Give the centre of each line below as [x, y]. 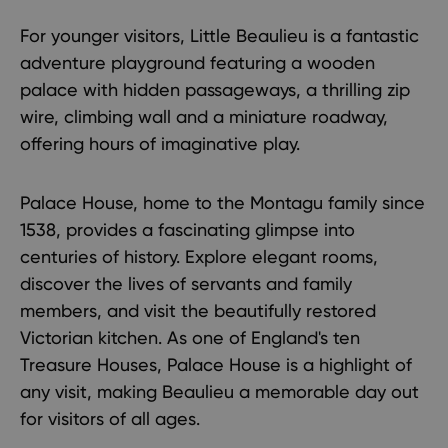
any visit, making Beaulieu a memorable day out [219, 391]
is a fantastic [363, 35]
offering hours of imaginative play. [160, 143]
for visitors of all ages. [110, 418]
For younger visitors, [105, 35]
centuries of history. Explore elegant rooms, [199, 256]
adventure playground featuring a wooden [197, 62]
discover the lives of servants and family [186, 283]
